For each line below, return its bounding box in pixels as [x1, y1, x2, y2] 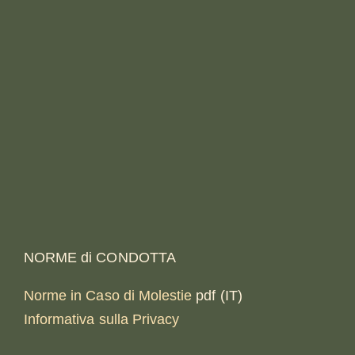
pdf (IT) [192, 288, 242, 304]
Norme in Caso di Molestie [23, 288, 193, 304]
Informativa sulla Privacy [23, 311, 180, 328]
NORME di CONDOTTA [23, 250, 176, 266]
